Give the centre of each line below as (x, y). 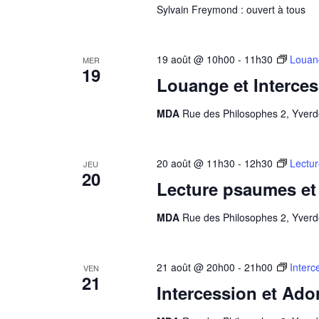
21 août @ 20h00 (195, 267)
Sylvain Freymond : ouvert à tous (231, 9)
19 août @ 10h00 (195, 59)
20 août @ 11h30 (195, 163)
